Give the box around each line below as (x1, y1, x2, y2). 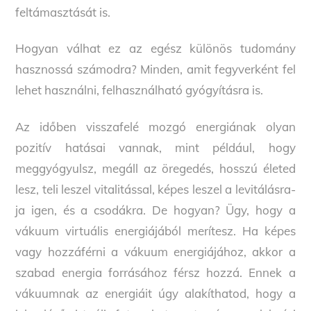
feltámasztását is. (15, 5, 111, 20)
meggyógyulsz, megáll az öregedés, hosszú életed (15, 160, 296, 176)
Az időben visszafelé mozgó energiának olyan (15, 119, 296, 134)
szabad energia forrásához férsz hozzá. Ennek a (15, 264, 296, 280)
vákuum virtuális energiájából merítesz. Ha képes (15, 223, 296, 238)
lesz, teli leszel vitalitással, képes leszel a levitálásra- (15, 181, 296, 196)
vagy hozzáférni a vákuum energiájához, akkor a (15, 244, 296, 259)
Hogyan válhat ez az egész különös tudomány (15, 41, 296, 56)
